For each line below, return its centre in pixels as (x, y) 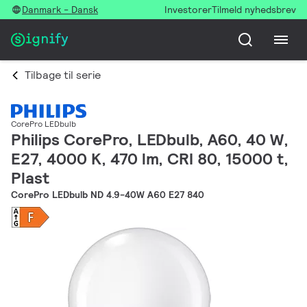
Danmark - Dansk (60, 10)
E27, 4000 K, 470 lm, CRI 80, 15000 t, (150, 159)
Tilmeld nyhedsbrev (254, 10)
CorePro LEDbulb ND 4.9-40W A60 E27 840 (108, 195)
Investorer (188, 10)
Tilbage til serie (63, 75)
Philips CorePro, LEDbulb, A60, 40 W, (150, 140)
